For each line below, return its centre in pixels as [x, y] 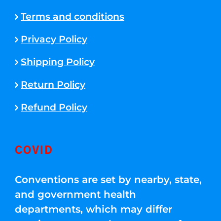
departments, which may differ [93, 209]
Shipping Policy [58, 62]
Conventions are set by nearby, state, [108, 180]
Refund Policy [54, 107]
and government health [75, 194]
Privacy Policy [54, 39]
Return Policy [53, 85]
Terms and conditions [73, 17]
